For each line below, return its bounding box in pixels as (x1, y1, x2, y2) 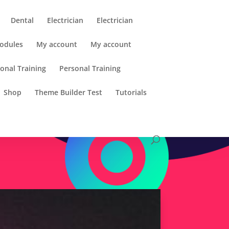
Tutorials (116, 87, 147, 97)
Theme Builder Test (35, 87, 103, 97)
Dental (11, 15, 34, 25)
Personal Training (59, 63, 121, 73)
